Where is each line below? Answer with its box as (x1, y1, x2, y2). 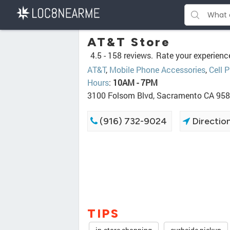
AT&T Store (87, 34, 170, 49)
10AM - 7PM (113, 77, 158, 88)
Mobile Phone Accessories (109, 64, 205, 75)
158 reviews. (108, 50, 153, 61)
